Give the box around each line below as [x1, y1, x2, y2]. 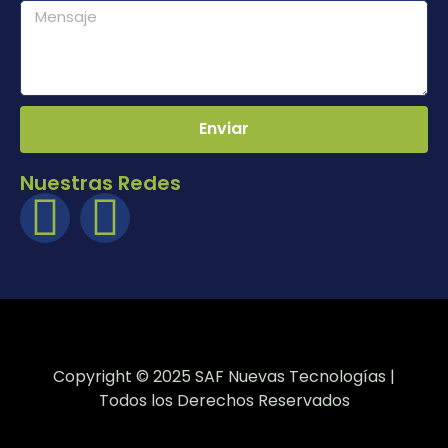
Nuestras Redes [20, 168, 181, 197]
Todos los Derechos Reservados [98, 388, 350, 412]
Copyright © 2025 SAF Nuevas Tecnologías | [53, 364, 395, 388]
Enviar [199, 117, 249, 141]
